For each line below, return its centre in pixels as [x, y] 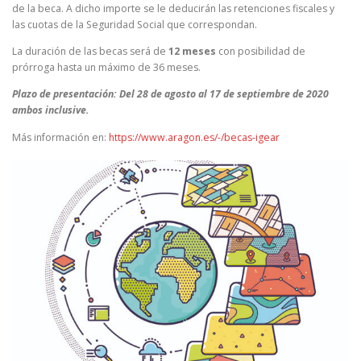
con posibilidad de [261, 52]
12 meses [192, 52]
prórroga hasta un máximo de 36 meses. [106, 68]
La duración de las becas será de [90, 52]
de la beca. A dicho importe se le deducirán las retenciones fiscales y [173, 9]
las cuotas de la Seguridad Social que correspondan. [135, 25]
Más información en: [60, 137]
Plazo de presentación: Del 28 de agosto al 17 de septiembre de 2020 [170, 94]
